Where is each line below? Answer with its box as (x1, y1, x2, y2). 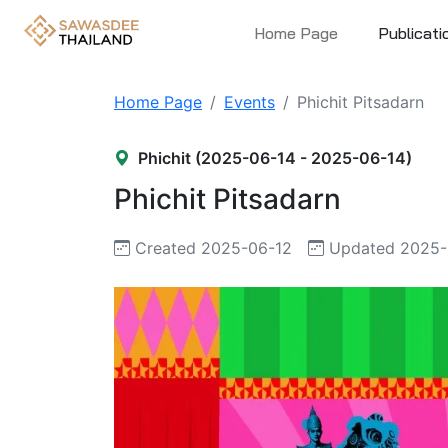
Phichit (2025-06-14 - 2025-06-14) (138, 148, 412, 168)
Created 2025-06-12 (130, 238, 292, 258)
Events (224, 92, 275, 112)
